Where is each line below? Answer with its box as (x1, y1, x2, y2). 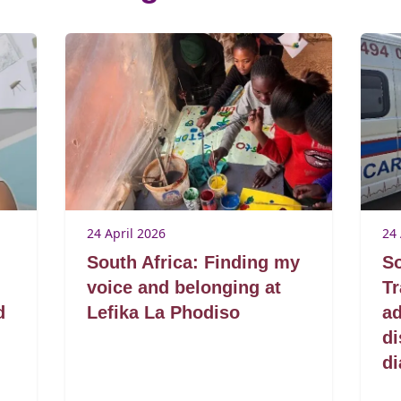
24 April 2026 (87, 225, 166, 243)
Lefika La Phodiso (87, 303, 241, 323)
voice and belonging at (87, 277, 282, 298)
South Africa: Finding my (87, 252, 301, 273)
